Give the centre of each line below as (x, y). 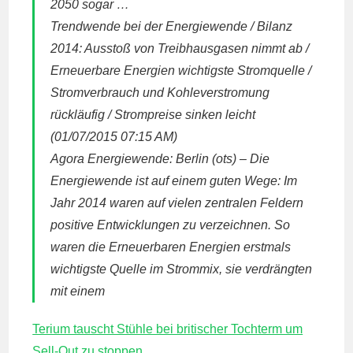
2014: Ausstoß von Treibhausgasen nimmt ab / (180, 48)
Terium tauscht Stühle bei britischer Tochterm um (168, 329)
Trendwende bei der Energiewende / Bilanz (172, 26)
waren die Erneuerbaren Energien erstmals (171, 247)
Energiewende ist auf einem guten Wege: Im (174, 181)
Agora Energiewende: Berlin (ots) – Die (160, 159)
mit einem (78, 291)
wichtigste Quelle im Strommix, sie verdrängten (182, 269)
